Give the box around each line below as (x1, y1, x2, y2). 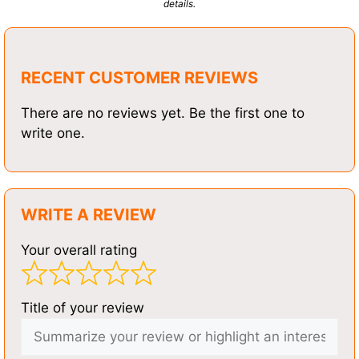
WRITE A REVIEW (21, 205, 156, 224)
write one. (21, 124, 85, 141)
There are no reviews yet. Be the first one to (21, 104, 305, 121)
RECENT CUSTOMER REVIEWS (21, 67, 258, 87)
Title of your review (21, 299, 144, 316)
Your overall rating (21, 242, 137, 258)
